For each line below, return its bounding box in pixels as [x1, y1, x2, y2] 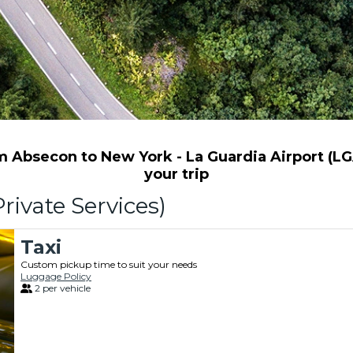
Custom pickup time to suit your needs [20, 258, 197, 270]
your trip [143, 165, 209, 183]
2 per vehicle [35, 282, 91, 294]
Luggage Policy [20, 270, 91, 282]
